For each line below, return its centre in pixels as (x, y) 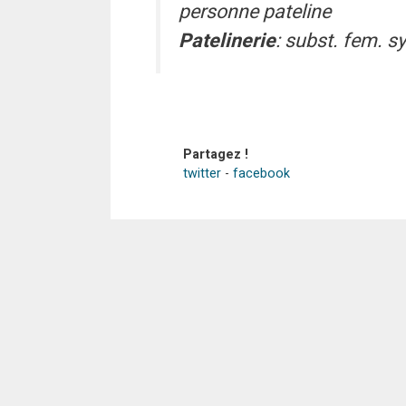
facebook (261, 174)
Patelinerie (227, 41)
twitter (202, 174)
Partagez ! (216, 155)
